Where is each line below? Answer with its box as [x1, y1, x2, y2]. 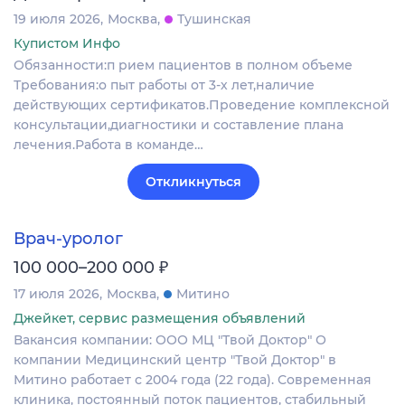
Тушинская [177, 10, 251, 27]
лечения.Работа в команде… [14, 136, 203, 153]
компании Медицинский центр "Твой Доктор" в [14, 352, 336, 369]
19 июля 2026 [14, 10, 100, 27]
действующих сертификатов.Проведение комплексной [14, 96, 390, 113]
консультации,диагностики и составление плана [14, 116, 344, 133]
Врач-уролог [14, 229, 123, 250]
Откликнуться [146, 173, 241, 190]
